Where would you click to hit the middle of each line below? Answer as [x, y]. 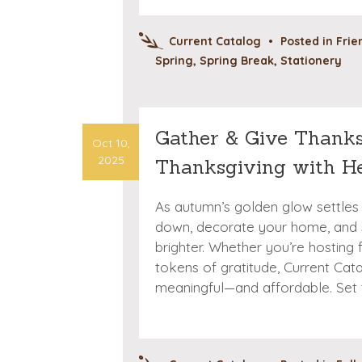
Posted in [308, 42]
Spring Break [237, 61]
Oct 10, [111, 143]
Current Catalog [215, 42]
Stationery [311, 61]
